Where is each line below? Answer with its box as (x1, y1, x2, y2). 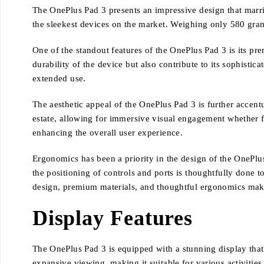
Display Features (32, 206, 193, 230)
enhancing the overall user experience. (32, 128, 183, 138)
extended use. (32, 74, 86, 84)
